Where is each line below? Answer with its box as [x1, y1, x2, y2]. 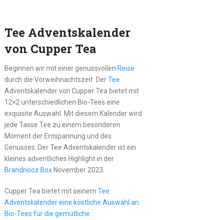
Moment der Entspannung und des [4, 132, 111, 140]
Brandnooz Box [4, 165, 52, 174]
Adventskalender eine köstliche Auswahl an [4, 198, 139, 206]
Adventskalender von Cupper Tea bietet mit [4, 86, 139, 95]
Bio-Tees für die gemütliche [4, 209, 90, 218]
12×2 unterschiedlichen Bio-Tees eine [4, 98, 120, 106]
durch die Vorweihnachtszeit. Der [4, 75, 108, 83]
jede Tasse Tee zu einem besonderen [4, 120, 120, 129]
